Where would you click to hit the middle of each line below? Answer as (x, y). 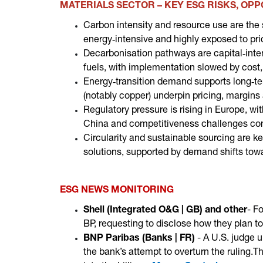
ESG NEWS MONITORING (117, 191)
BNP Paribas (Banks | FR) (140, 239)
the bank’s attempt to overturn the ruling (167, 253)
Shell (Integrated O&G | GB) (143, 211)
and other (226, 211)
